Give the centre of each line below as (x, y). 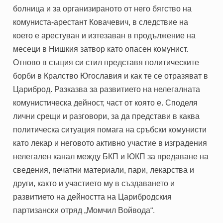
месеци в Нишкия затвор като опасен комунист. (101, 49)
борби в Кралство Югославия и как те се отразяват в (111, 76)
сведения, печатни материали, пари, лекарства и (104, 170)
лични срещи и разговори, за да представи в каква (107, 116)
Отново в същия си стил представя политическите (106, 62)
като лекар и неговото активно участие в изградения (110, 143)
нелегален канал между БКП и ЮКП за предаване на (111, 156)
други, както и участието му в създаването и (94, 183)
